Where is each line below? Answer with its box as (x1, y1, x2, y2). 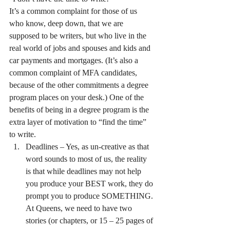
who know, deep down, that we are (9, 19, 125, 28)
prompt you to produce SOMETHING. (26, 191, 155, 200)
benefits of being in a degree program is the (9, 105, 151, 114)
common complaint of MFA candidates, (9, 68, 139, 77)
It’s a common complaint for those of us (9, 7, 139, 15)
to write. (9, 130, 36, 139)
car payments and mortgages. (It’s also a (9, 56, 140, 65)
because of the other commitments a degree (9, 81, 150, 89)
